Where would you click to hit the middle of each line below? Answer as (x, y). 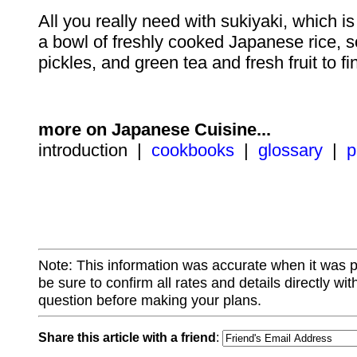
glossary (290, 151)
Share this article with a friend (127, 338)
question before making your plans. (150, 300)
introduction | (95, 151)
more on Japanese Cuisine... (155, 130)
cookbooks (193, 151)
